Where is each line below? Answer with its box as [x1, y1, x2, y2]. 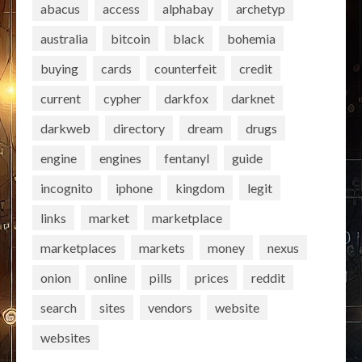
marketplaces [40, 239, 116, 255]
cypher [103, 90, 141, 106]
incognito [40, 179, 93, 196]
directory [113, 120, 165, 136]
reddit [251, 269, 285, 285]
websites [40, 329, 90, 345]
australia [40, 30, 88, 46]
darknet [231, 90, 275, 106]
